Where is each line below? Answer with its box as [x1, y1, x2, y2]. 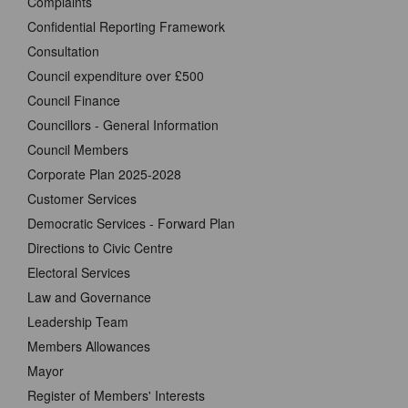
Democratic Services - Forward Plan [27, 214, 235, 232]
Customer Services [27, 189, 137, 208]
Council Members [27, 140, 128, 158]
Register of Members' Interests [27, 386, 205, 404]
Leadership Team [27, 312, 128, 331]
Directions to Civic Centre [27, 239, 173, 257]
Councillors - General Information [27, 116, 219, 134]
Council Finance [27, 91, 120, 109]
